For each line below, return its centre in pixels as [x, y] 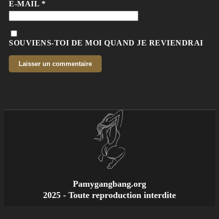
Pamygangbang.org [109, 184]
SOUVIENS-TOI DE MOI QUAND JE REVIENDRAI [106, 43]
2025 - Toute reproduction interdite [109, 195]
